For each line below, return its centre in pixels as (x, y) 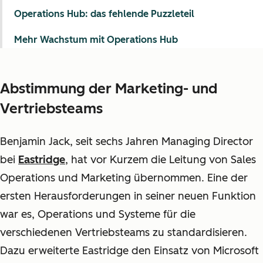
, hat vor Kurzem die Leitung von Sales (161, 160)
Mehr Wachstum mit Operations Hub (96, 40)
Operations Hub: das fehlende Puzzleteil (104, 14)
